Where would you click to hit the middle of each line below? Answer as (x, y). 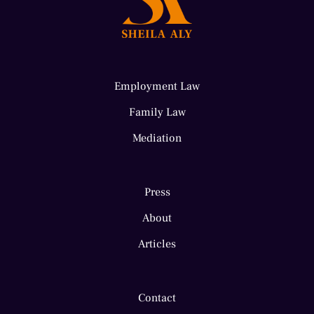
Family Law (157, 112)
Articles (157, 244)
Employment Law (157, 87)
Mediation (157, 138)
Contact (157, 298)
